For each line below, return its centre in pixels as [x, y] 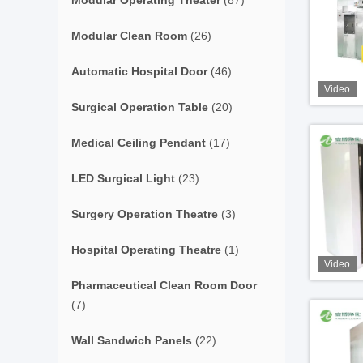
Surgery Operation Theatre [145, 214]
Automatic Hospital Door [139, 71]
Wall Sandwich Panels [132, 340]
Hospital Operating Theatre [146, 250]
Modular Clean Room [129, 36]
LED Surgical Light [123, 178]
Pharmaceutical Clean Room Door [164, 285]
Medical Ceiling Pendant [139, 143]
